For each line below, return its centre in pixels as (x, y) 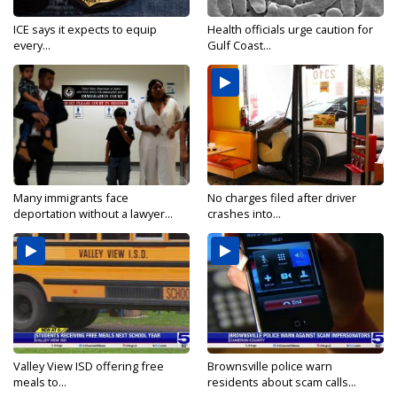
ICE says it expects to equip (85, 29)
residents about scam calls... (282, 382)
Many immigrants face (71, 198)
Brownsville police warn (270, 366)
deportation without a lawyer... (93, 214)
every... (32, 45)
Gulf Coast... (239, 45)
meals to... (40, 382)
